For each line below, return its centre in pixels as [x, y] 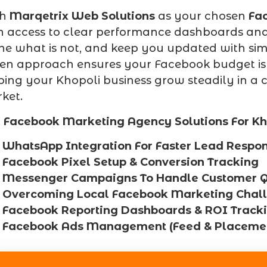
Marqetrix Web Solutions [82, 16]
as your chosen [202, 16]
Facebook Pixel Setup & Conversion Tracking [131, 162]
